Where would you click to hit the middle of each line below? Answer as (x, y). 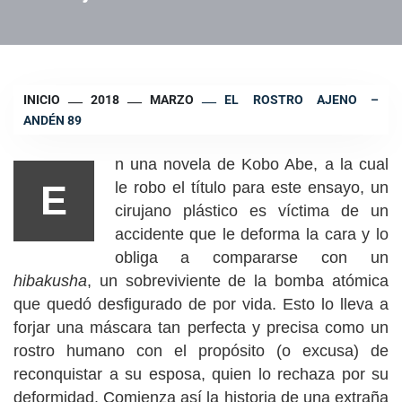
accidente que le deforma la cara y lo (251, 234)
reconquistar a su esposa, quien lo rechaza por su (201, 374)
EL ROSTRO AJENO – (301, 100)
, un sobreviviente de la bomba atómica (238, 280)
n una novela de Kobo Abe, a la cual (251, 164)
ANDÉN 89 (52, 120)
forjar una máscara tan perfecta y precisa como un (201, 327)
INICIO (42, 100)
